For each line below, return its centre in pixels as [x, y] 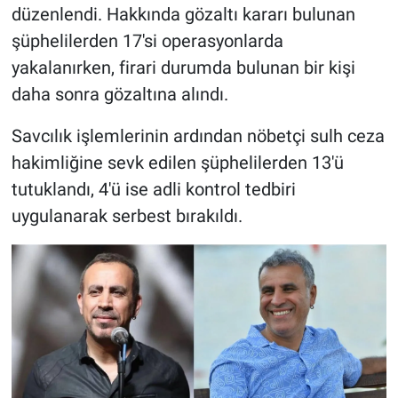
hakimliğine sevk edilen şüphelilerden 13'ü [177, 163]
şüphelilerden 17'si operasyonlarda [147, 41]
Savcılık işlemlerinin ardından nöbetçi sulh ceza [198, 136]
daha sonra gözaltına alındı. [119, 95]
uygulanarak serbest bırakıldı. [127, 216]
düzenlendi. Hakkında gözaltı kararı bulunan [183, 15]
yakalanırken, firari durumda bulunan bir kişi [183, 68]
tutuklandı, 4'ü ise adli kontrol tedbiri [153, 190]
